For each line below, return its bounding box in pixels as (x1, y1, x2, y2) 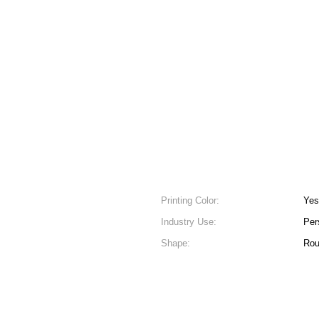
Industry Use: (161, 216, 216, 227)
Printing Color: (161, 195, 219, 206)
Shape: (161, 238, 190, 249)
